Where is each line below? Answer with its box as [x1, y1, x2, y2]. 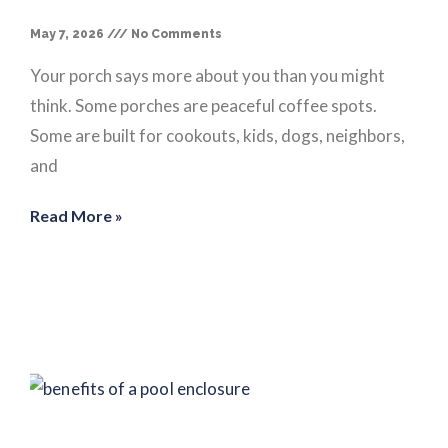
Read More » [30, 205, 123, 225]
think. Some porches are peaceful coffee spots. [30, 94, 377, 116]
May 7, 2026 [30, 26, 107, 41]
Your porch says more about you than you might [30, 64, 385, 86]
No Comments [128, 26, 222, 41]
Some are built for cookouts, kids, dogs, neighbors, [30, 124, 405, 146]
